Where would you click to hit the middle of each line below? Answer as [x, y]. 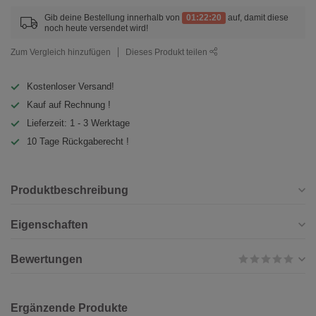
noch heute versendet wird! [96, 29]
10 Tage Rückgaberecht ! [78, 142]
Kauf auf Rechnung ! [69, 105]
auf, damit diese [257, 18]
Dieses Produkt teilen [168, 52]
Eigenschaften [49, 225]
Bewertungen [47, 260]
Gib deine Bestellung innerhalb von [113, 18]
